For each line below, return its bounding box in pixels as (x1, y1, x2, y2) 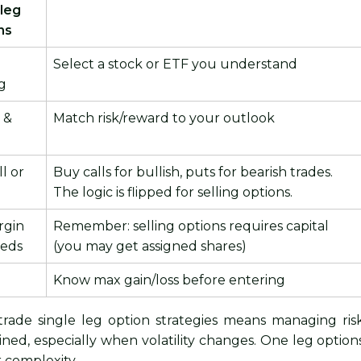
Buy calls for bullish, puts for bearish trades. (53, 164, 334, 180)
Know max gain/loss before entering (53, 272, 286, 288)
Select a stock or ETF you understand (53, 56, 298, 73)
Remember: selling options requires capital (53, 218, 330, 234)
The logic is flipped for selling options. (53, 185, 293, 201)
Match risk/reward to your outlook (53, 110, 276, 127)
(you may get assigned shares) (53, 239, 247, 255)
